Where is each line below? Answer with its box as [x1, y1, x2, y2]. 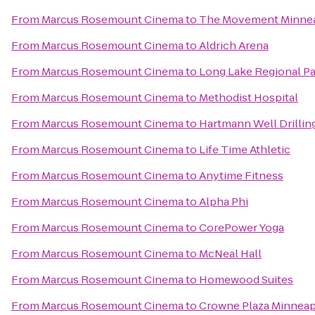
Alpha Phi [199, 194, 248, 209]
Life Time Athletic [199, 142, 290, 157]
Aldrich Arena [199, 38, 269, 53]
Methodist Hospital [199, 90, 298, 105]
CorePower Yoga [199, 220, 284, 235]
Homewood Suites [199, 272, 293, 287]
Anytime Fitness [199, 168, 283, 183]
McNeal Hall [199, 246, 262, 261]
